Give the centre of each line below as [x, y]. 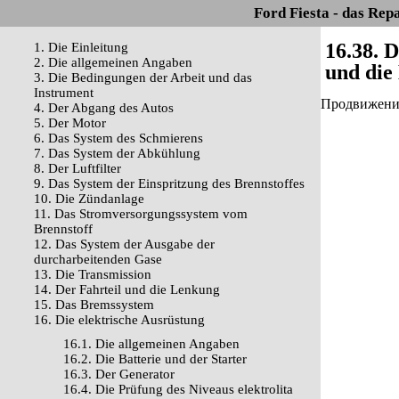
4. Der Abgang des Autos [104, 108]
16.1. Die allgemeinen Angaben [151, 344]
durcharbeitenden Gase [98, 259]
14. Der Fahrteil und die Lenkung [127, 289]
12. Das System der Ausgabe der [124, 244]
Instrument [64, 93]
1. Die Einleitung [81, 47]
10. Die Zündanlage [89, 199]
